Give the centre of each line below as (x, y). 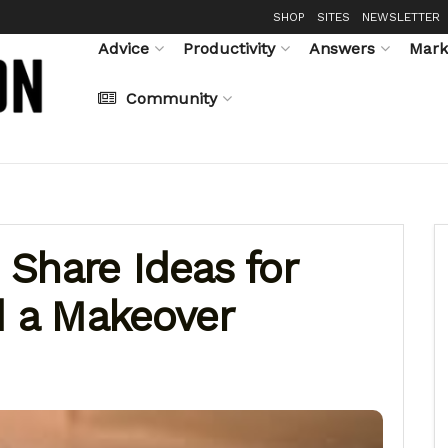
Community (171, 98)
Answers (342, 48)
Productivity (229, 48)
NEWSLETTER (401, 17)
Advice (123, 48)
